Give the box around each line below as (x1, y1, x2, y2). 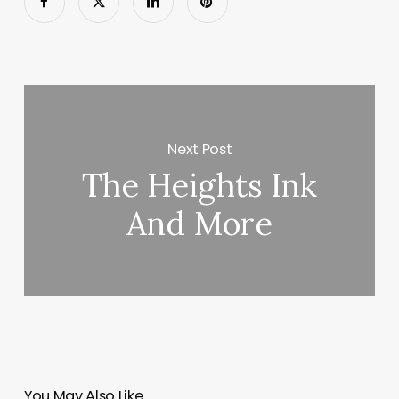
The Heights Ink (82, 165, 318, 207)
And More (126, 203, 273, 245)
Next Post (167, 138, 232, 159)
